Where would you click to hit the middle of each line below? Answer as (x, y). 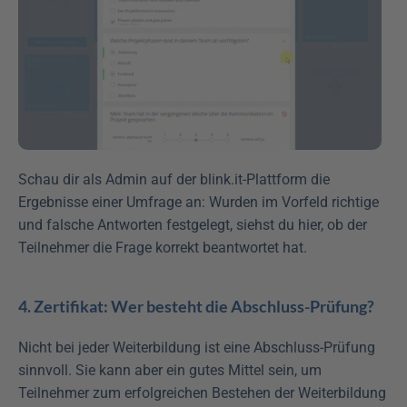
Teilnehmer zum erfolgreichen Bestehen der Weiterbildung (202, 393)
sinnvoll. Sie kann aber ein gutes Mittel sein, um (170, 371)
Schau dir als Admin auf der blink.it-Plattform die (174, 180)
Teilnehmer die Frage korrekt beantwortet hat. (163, 248)
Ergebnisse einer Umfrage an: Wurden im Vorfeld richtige (199, 203)
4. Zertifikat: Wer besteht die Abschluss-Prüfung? (196, 307)
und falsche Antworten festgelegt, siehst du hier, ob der (193, 225)
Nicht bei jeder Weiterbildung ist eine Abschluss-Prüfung (197, 348)
